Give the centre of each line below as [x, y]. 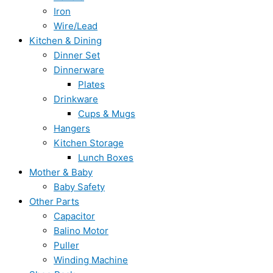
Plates [91, 84]
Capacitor [74, 216]
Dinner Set [77, 55]
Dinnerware [79, 70]
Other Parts [54, 201]
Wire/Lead [76, 26]
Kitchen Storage [89, 143]
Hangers [72, 128]
